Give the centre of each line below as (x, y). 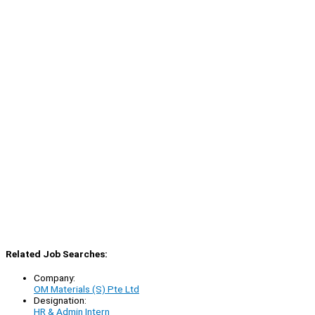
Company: (54, 278)
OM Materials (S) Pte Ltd (86, 289)
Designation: (60, 301)
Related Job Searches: (57, 254)
